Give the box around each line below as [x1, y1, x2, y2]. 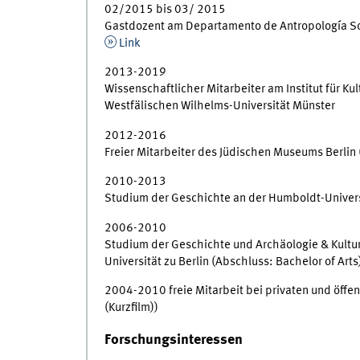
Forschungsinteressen [104, 333, 243, 348]
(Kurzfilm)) [104, 301, 158, 315]
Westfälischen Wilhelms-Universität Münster [104, 100, 335, 113]
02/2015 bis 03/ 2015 [104, 2, 226, 16]
